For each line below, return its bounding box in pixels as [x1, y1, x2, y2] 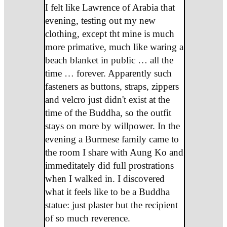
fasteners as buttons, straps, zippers [45, 81, 179, 92]
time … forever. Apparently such [45, 67, 172, 79]
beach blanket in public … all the [45, 54, 173, 65]
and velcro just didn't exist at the [45, 94, 170, 105]
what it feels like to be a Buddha [45, 186, 170, 197]
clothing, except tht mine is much [45, 28, 174, 39]
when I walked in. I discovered [45, 173, 165, 184]
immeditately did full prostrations [45, 160, 174, 171]
